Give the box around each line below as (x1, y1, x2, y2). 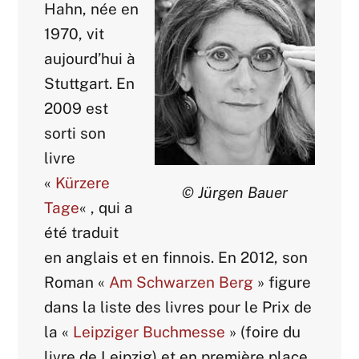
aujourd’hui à (44, 49, 136, 67)
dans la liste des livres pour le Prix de (44, 297, 313, 316)
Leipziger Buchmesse (73, 322, 226, 341)
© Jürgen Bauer (181, 183, 288, 201)
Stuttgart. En (44, 74, 135, 92)
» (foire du (225, 322, 301, 341)
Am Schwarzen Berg (109, 272, 254, 291)
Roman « (44, 272, 110, 291)
